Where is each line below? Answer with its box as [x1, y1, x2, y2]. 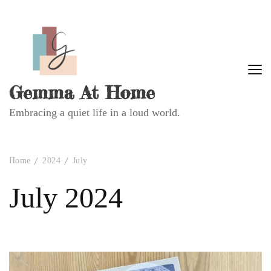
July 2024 [9, 181, 123, 214]
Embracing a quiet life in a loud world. [9, 106, 180, 119]
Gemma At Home [9, 82, 155, 103]
